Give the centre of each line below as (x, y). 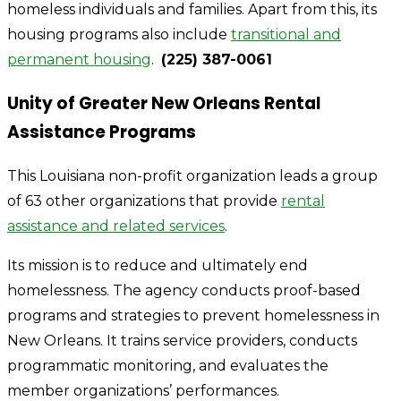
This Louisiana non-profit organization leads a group (192, 175)
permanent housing (79, 60)
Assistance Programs (102, 132)
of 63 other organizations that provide (144, 200)
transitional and (286, 35)
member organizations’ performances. (143, 390)
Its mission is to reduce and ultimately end (158, 265)
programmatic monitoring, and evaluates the (168, 365)
